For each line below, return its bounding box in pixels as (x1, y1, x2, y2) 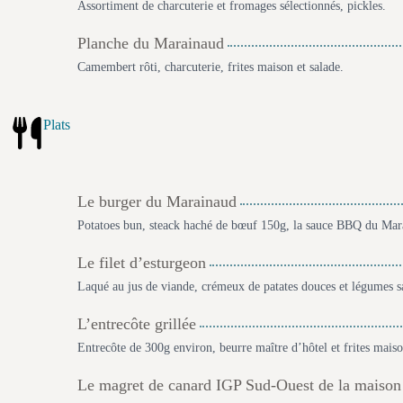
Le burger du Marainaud (77, 193, 237, 210)
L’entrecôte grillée (77, 315, 196, 333)
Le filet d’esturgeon (77, 254, 206, 272)
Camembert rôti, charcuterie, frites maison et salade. (77, 60, 344, 74)
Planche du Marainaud (77, 34, 224, 52)
